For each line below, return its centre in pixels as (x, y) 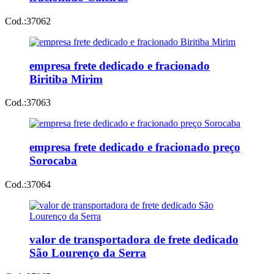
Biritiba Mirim (66, 79)
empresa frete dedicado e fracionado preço (135, 147)
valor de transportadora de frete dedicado (134, 240)
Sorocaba (53, 161)
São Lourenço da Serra (88, 253)
